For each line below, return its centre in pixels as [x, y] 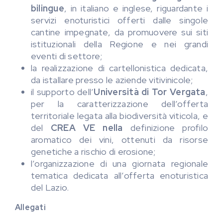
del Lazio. [50, 188]
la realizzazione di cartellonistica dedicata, [119, 68]
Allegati [30, 208]
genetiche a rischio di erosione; [93, 152]
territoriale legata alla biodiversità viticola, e [119, 116]
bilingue [48, 8]
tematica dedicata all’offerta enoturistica [119, 176]
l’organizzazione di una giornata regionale [119, 164]
